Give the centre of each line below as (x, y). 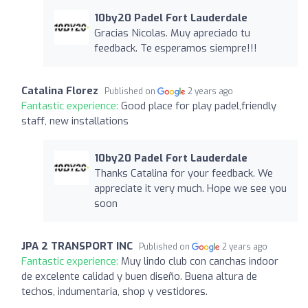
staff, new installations (75, 121)
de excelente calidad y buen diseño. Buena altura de (139, 276)
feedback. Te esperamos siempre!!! (175, 48)
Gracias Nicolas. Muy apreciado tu (172, 33)
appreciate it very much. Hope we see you (190, 188)
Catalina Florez (60, 90)
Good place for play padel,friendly (199, 106)
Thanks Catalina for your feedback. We (183, 173)
